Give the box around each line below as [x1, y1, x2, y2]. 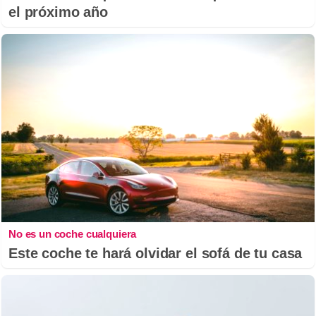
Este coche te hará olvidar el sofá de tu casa [8, 245, 303, 261]
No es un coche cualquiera [8, 227, 137, 240]
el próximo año [8, 4, 108, 20]
